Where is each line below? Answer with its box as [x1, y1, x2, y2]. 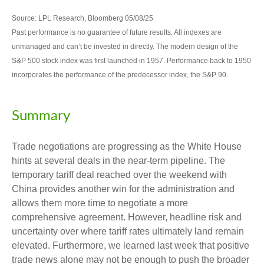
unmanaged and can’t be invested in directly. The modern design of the [12, 42, 238, 51]
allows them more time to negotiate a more [12, 198, 188, 209]
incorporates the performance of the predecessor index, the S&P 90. [12, 71, 228, 80]
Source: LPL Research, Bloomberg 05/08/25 [12, 14, 153, 23]
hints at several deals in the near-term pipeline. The [12, 156, 225, 166]
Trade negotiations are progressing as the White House [12, 141, 242, 152]
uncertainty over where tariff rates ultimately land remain [12, 226, 244, 237]
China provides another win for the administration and [12, 184, 235, 194]
